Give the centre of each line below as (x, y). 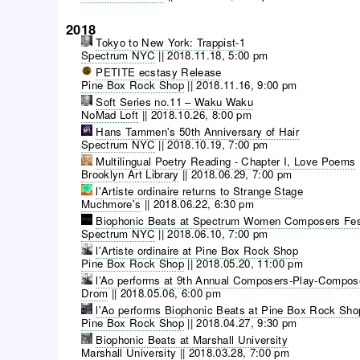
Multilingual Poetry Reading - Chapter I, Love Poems (226, 162)
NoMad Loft (110, 115)
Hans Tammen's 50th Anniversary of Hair (198, 132)
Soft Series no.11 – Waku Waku (175, 102)
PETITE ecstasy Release (159, 72)
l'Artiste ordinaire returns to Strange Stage (200, 191)
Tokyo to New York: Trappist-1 (171, 43)
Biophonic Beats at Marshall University (192, 340)
